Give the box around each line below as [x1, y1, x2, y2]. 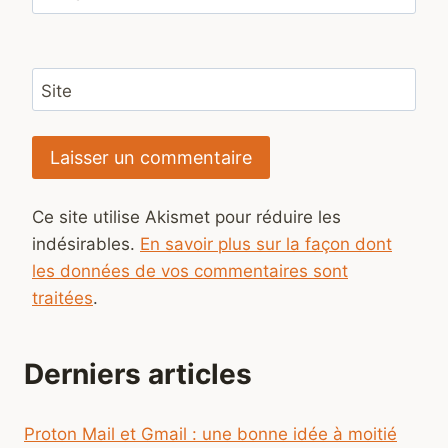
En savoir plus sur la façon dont [140, 234, 392, 255]
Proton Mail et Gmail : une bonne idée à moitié [24, 423, 397, 444]
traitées [32, 288, 93, 309]
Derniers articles [24, 357, 252, 392]
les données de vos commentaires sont [32, 261, 348, 282]
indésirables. [32, 234, 140, 255]
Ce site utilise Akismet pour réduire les [32, 207, 341, 228]
